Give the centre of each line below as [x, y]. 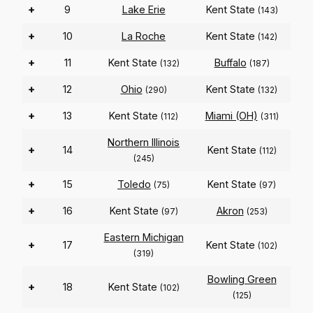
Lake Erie [144, 10]
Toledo [134, 184]
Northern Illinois [144, 143]
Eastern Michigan [144, 238]
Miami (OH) [231, 116]
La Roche [144, 36]
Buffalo [230, 63]
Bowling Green [242, 279]
